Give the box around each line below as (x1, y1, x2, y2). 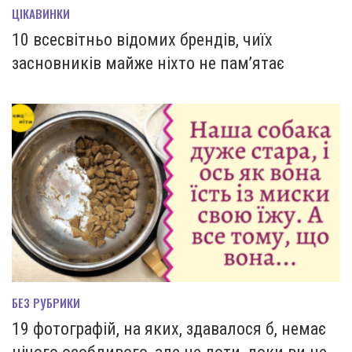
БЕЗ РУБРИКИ (12, 294, 80, 312)
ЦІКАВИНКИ (12, 4, 70, 22)
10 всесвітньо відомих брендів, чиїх (12, 29, 273, 49)
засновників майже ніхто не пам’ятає (12, 53, 284, 73)
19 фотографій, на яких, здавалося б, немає (12, 319, 326, 339)
